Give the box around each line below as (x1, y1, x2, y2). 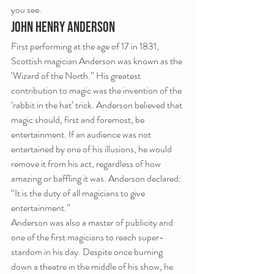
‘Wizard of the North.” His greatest (11, 68, 143, 83)
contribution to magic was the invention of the (11, 83, 183, 97)
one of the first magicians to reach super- (11, 230, 164, 244)
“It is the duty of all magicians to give (11, 186, 147, 200)
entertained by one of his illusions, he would (11, 142, 174, 156)
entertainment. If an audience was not (11, 127, 153, 141)
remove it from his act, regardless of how (11, 157, 163, 171)
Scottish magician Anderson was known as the (11, 54, 184, 68)
